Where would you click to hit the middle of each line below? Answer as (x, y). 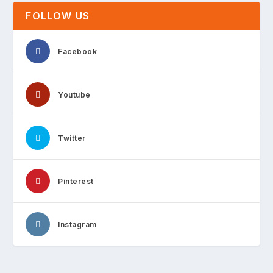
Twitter (72, 138)
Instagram (77, 224)
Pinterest (76, 181)
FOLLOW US (58, 16)
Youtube (74, 94)
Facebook (78, 51)
